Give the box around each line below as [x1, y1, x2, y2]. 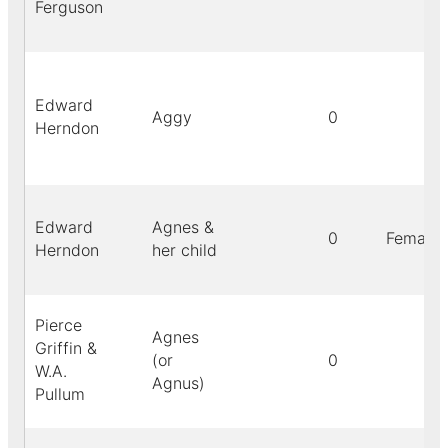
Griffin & [35, 338, 97, 359]
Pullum [35, 384, 85, 405]
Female [386, 228, 439, 249]
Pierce [35, 315, 82, 336]
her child [152, 240, 217, 261]
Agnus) [152, 373, 205, 394]
